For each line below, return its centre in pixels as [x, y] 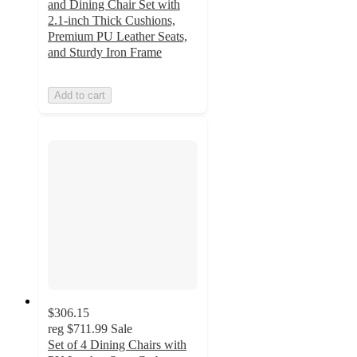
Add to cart [80, 95]
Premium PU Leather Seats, [118, 36]
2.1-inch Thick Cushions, [112, 20]
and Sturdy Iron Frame [105, 52]
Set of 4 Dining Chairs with [117, 345]
